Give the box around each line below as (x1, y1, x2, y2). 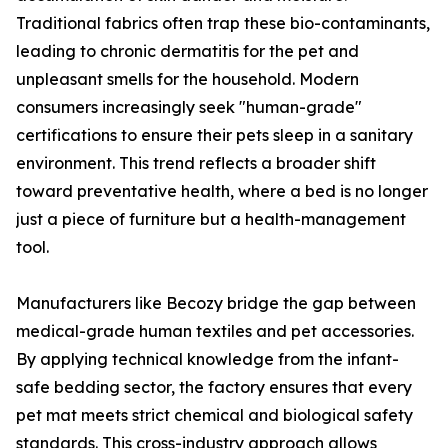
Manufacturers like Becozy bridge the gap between (16, 293, 416, 313)
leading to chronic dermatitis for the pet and (16, 41, 359, 61)
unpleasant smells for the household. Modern (16, 69, 359, 89)
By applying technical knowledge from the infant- (16, 349, 399, 369)
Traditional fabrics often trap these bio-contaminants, (16, 13, 430, 33)
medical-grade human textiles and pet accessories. (16, 321, 414, 341)
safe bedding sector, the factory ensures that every (16, 377, 412, 397)
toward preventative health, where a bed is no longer (16, 181, 428, 201)
